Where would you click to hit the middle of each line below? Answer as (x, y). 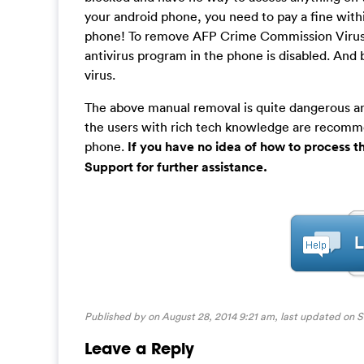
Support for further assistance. (176, 167)
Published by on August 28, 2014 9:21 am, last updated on (221, 317)
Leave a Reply (139, 349)
